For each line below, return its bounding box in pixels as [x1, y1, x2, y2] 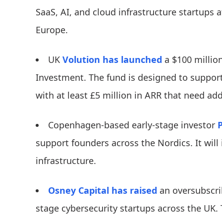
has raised [111, 184, 157, 197]
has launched [103, 54, 162, 66]
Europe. [36, 24, 70, 36]
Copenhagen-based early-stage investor [48, 119, 218, 131]
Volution [62, 54, 100, 66]
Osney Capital [48, 184, 109, 197]
